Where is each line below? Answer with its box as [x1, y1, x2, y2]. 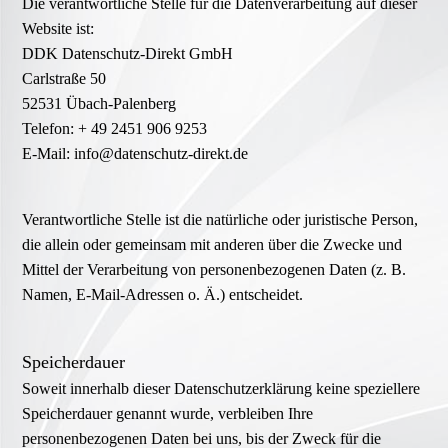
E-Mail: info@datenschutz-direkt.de [22, 145, 249, 163]
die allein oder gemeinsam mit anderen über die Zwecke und [22, 236, 403, 254]
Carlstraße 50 [22, 70, 107, 88]
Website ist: [22, 20, 95, 38]
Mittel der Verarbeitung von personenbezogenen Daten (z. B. [22, 261, 407, 279]
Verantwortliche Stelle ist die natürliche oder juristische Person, [22, 211, 419, 229]
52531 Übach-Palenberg [22, 95, 177, 113]
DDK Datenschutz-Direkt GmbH [22, 45, 234, 63]
